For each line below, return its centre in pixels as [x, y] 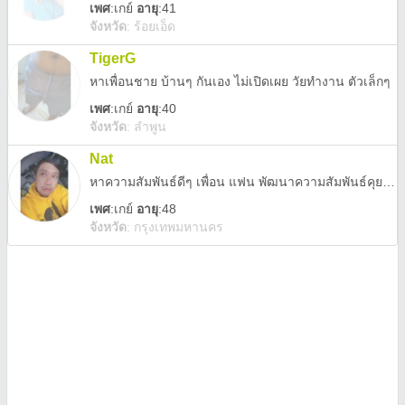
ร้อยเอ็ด [155, 26]
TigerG [113, 58]
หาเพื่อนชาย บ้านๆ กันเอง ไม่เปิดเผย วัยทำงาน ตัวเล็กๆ [240, 81]
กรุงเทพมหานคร [179, 227]
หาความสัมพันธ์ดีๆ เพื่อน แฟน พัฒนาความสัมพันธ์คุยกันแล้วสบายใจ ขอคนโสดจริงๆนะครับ [389, 182]
